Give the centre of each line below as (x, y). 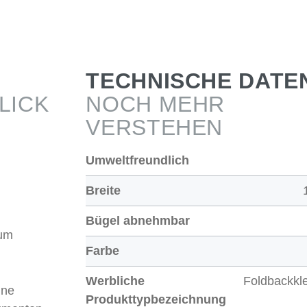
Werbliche (115, 281)
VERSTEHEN (155, 128)
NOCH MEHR (156, 105)
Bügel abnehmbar (138, 221)
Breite (103, 191)
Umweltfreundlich (138, 161)
